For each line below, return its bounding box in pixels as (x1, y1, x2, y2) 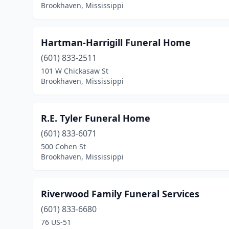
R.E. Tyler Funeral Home (41, 112, 150, 124)
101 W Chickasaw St (41, 66, 108, 76)
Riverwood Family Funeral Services (41, 188, 199, 200)
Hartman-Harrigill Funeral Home (41, 36, 191, 49)
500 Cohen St (41, 142, 86, 151)
